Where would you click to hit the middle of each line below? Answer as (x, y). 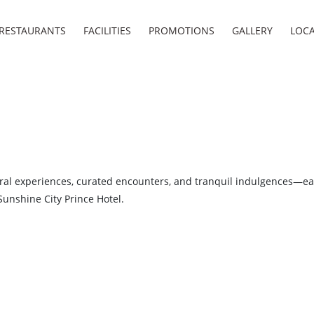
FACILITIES (108, 30)
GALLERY (253, 30)
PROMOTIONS (182, 30)
